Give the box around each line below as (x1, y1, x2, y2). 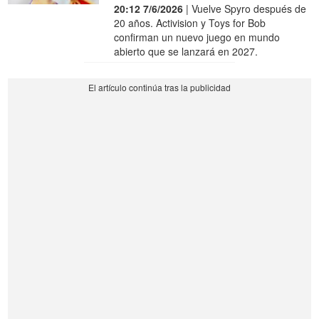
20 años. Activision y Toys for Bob (114, 15, 266, 30)
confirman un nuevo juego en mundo (114, 29, 281, 44)
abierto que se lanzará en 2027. (114, 43, 258, 58)
